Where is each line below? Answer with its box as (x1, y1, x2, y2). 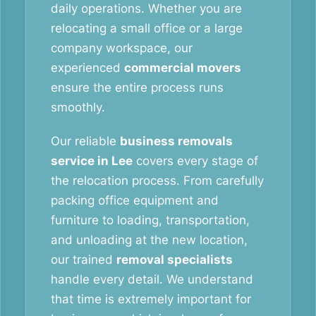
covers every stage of (133, 154, 258, 168)
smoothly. (51, 100, 105, 114)
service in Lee (51, 154, 133, 168)
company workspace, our (51, 41, 193, 55)
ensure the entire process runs (51, 80, 224, 95)
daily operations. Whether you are (51, 1, 242, 16)
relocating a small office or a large (51, 21, 243, 35)
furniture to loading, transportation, (51, 213, 250, 227)
